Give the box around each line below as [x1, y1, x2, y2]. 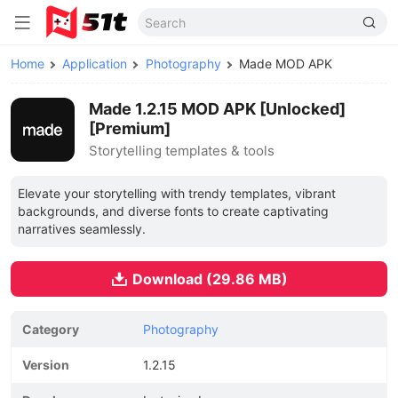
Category [22, 322, 79, 337]
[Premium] [89, 119, 171, 138]
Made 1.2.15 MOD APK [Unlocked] [89, 99, 346, 118]
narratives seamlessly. [18, 221, 146, 236]
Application [62, 56, 128, 71]
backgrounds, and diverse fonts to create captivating [18, 203, 329, 219]
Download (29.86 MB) [132, 270, 288, 288]
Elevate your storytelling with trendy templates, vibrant [18, 186, 336, 201]
